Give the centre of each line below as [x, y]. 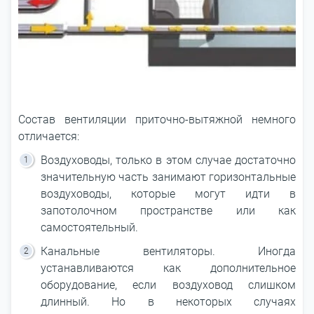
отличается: [49, 136]
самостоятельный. [89, 227]
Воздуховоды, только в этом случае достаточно [168, 160]
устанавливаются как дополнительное [168, 268]
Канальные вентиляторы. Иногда [168, 251]
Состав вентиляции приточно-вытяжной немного [157, 120]
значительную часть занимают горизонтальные [168, 177]
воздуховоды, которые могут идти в [168, 194]
